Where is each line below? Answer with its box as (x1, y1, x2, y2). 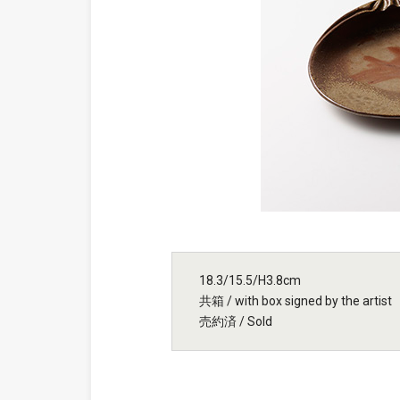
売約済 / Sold (199, 314, 272, 329)
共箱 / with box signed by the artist (199, 294, 392, 308)
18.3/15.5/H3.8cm (199, 273, 301, 287)
